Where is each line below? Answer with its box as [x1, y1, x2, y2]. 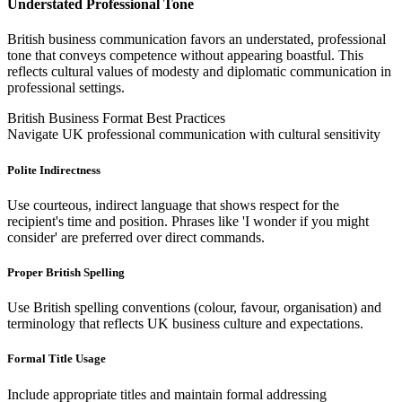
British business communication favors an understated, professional [7, 31, 386, 48]
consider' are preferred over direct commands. [7, 229, 265, 245]
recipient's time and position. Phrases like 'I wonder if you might [7, 213, 369, 229]
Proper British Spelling [7, 265, 125, 279]
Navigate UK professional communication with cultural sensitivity [7, 127, 380, 143]
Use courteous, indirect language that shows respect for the [7, 197, 339, 213]
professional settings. [7, 80, 125, 96]
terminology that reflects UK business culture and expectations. [7, 316, 363, 332]
